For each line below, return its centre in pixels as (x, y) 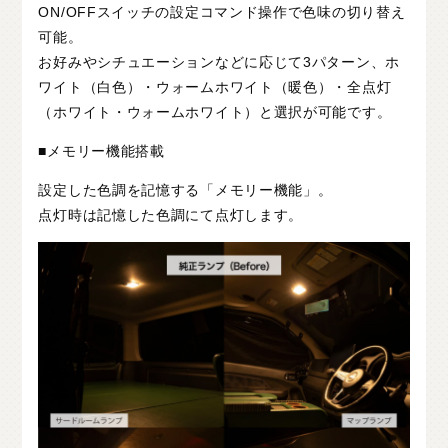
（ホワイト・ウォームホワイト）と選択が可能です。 (215, 111)
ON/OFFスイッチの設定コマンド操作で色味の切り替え (222, 11)
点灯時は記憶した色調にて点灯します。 (171, 214)
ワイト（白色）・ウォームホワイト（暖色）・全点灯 (215, 86)
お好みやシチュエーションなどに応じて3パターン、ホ (219, 61)
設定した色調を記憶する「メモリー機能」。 (185, 189)
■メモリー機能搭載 (101, 150)
